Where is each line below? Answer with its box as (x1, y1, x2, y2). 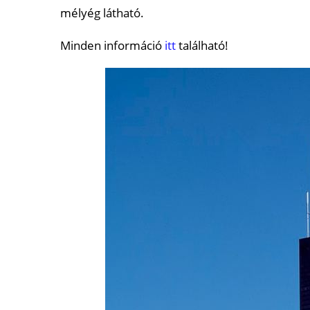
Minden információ (60, 37, 165, 53)
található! (176, 37, 228, 53)
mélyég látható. (60, 4, 144, 21)
